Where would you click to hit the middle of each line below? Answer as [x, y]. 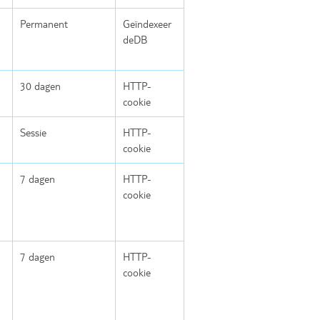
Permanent [44, 24]
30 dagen [40, 86]
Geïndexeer [147, 24]
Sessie [33, 132]
